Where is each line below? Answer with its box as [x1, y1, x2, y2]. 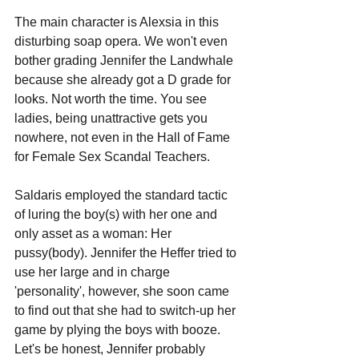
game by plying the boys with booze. [14, 322, 224, 337]
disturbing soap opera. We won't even [14, 34, 231, 48]
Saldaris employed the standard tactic [14, 188, 231, 202]
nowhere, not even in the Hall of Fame [14, 130, 233, 144]
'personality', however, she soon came [14, 284, 232, 298]
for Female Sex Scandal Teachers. [14, 149, 210, 163]
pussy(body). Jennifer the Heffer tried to [14, 245, 240, 260]
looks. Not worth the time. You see [14, 91, 210, 106]
